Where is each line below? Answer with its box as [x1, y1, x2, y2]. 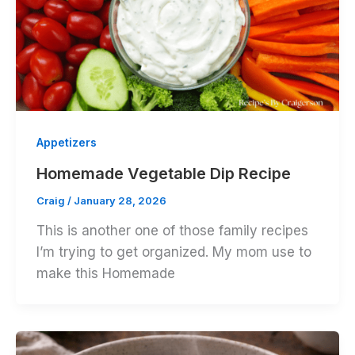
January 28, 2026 [73, 194, 166, 208]
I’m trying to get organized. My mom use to [36, 243, 311, 260]
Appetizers [36, 135, 97, 149]
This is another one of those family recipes [36, 222, 308, 239]
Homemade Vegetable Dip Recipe [36, 164, 291, 184]
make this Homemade [36, 265, 175, 281]
